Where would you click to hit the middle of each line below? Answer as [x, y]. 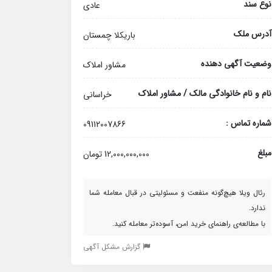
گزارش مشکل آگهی [113, 247]
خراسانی [97, 95]
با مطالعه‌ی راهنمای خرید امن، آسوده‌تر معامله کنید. [189, 224]
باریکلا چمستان [109, 35]
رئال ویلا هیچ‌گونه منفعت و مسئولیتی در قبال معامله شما [177, 193]
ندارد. [257, 208]
